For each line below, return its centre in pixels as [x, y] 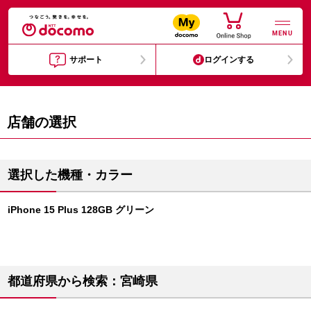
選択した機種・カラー [70, 175]
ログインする [229, 60]
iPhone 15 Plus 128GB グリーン [81, 210]
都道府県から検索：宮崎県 [83, 281]
